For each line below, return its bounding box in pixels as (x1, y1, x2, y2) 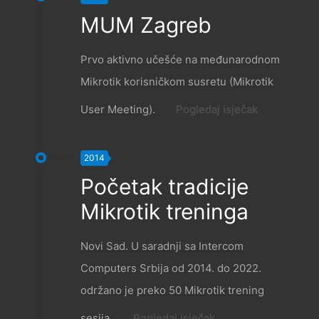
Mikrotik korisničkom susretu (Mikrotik (80, 75, 273, 89)
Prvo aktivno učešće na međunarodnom (80, 53, 280, 67)
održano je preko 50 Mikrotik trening (80, 283, 264, 298)
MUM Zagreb (80, 12, 211, 38)
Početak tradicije (80, 174, 249, 200)
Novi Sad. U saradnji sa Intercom (80, 239, 244, 253)
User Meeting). (80, 103, 158, 117)
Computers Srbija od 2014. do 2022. (80, 261, 261, 276)
